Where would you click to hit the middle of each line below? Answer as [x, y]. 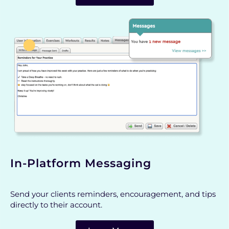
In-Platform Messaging [81, 163]
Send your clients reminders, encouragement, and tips [113, 194]
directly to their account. [57, 204]
